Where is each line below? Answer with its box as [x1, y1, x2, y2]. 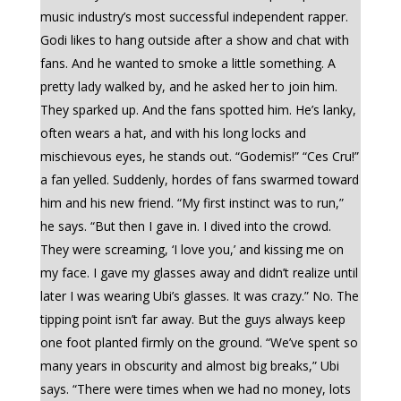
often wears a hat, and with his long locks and [39, 124, 306, 141]
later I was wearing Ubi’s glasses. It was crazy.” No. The [39, 287, 359, 304]
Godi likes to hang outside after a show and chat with [39, 31, 349, 48]
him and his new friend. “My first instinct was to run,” [39, 194, 344, 211]
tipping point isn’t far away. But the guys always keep [39, 311, 346, 328]
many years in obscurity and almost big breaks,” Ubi [39, 357, 339, 374]
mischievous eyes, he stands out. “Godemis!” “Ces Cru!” [39, 148, 359, 165]
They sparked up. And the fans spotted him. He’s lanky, [39, 101, 356, 118]
